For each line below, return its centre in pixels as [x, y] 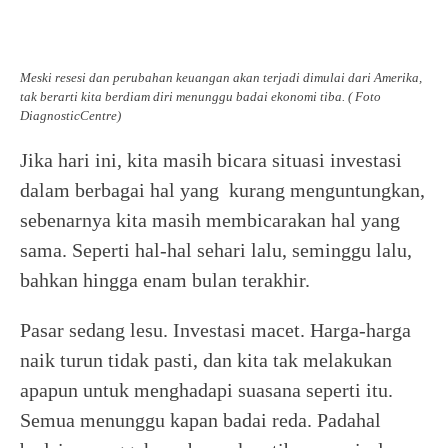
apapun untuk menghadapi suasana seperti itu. [206, 390]
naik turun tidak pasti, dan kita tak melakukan [206, 360]
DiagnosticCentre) [70, 115]
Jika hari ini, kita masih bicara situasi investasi [211, 160]
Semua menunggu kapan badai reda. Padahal [200, 420]
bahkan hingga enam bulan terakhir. [165, 280]
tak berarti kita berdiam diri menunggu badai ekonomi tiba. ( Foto [200, 96]
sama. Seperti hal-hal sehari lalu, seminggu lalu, [216, 250]
